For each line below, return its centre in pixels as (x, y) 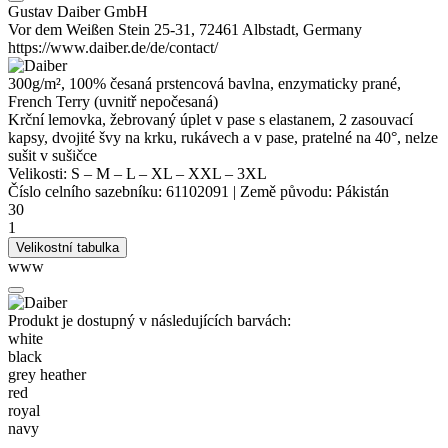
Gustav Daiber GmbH (78, 12)
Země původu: (286, 192)
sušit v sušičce (52, 156)
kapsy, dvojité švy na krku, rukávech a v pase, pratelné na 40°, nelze (223, 138)
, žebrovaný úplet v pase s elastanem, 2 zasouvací (257, 120)
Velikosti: (39, 174)
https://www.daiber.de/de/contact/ (113, 48)
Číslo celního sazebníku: (85, 192)
